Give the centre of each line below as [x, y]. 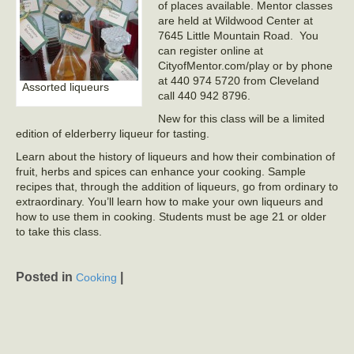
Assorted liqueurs [66, 87]
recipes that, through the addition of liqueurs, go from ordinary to [177, 186]
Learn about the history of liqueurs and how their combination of [175, 156]
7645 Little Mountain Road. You [238, 36]
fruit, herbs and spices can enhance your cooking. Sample [161, 171]
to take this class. [59, 232]
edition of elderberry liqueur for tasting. [113, 134]
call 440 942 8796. [204, 96]
